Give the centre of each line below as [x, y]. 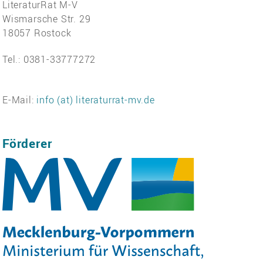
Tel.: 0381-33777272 [49, 59]
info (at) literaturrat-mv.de [96, 100]
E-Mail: [20, 100]
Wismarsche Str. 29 [47, 18]
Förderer [27, 143]
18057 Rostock [37, 33]
